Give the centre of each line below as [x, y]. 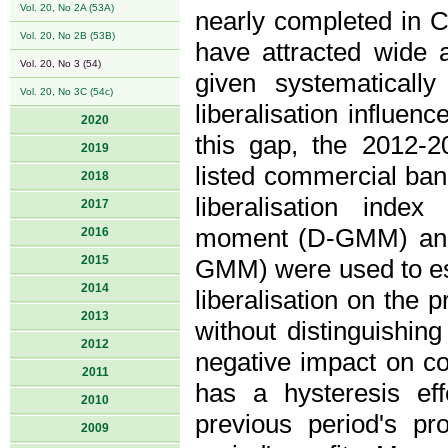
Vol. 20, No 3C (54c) [66, 91]
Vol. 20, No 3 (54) [60, 63]
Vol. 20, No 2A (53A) [67, 7]
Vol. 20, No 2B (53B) [67, 35]
